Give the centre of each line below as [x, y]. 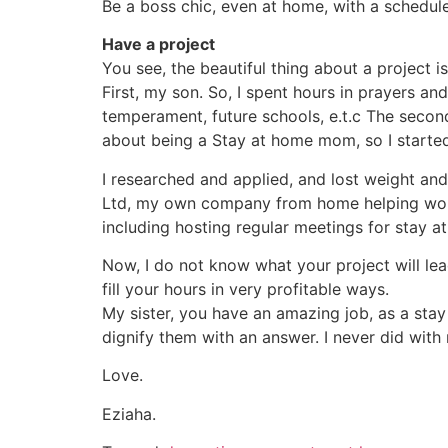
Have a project [158, 44]
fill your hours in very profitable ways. [245, 288]
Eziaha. [129, 413]
